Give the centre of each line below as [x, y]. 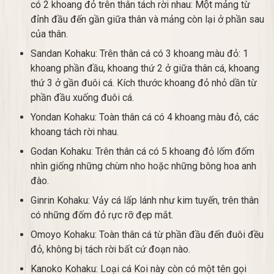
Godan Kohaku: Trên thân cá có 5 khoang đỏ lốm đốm [143, 151]
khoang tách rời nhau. [75, 132]
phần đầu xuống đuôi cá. [82, 98]
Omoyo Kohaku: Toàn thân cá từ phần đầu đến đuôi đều [147, 235]
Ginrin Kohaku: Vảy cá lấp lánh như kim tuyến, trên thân [145, 200]
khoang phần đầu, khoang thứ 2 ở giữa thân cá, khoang [145, 68]
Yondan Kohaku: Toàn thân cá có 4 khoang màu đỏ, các [145, 117]
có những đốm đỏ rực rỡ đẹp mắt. [102, 215]
